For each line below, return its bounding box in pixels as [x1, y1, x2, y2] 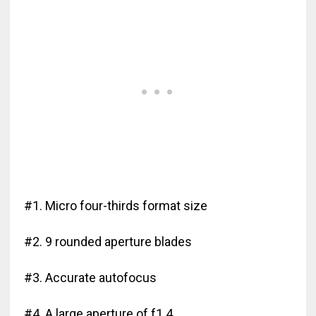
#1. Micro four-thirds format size [23, 198, 207, 214]
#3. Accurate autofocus [23, 270, 157, 286]
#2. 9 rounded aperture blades [23, 234, 192, 250]
